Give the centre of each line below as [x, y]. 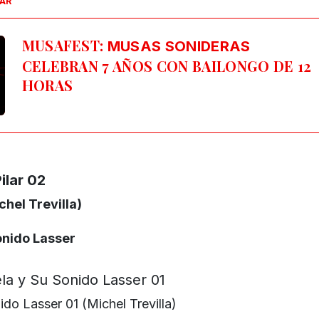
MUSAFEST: [64, 46]
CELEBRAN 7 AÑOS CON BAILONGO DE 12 [167, 66]
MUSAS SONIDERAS [179, 47]
